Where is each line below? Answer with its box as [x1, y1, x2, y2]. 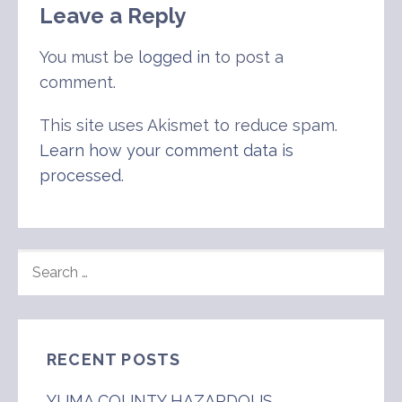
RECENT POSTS [47, 349, 181, 369]
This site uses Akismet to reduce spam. [39, 115, 337, 135]
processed [39, 165, 121, 185]
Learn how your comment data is [39, 140, 293, 160]
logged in [138, 47, 210, 66]
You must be [39, 47, 138, 66]
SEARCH [17, 249, 75, 267]
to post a [210, 47, 284, 66]
